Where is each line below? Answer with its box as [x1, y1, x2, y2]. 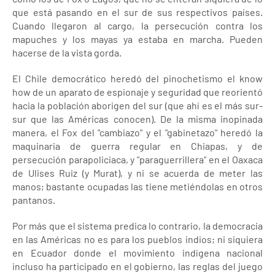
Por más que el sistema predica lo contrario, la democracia [12, 220, 263, 231]
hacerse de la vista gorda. [12, 47, 122, 58]
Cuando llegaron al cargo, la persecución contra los [12, 20, 263, 31]
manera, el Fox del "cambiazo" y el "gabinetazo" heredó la [12, 126, 263, 138]
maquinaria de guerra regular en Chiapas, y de [12, 140, 263, 152]
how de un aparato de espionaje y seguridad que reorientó [12, 86, 263, 98]
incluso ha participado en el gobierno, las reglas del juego [12, 260, 263, 272]
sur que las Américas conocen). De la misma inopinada [12, 113, 263, 125]
